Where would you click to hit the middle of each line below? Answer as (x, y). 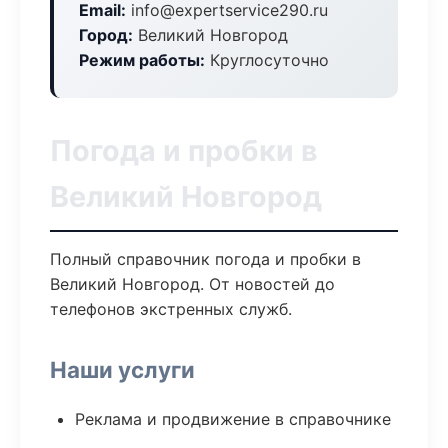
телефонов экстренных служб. (171, 309)
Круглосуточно (267, 60)
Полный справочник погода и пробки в (205, 259)
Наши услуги (122, 369)
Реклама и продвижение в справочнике (233, 419)
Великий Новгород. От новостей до (192, 284)
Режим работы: (142, 60)
